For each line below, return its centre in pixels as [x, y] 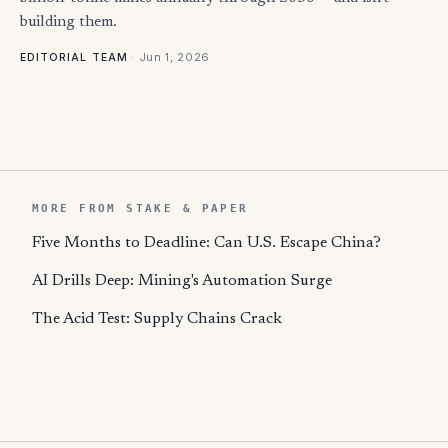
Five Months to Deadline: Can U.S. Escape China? [206, 242]
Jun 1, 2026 [174, 56]
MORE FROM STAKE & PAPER [140, 208]
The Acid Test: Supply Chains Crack [157, 318]
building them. [68, 22]
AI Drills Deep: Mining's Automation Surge [182, 280]
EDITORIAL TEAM [74, 57]
